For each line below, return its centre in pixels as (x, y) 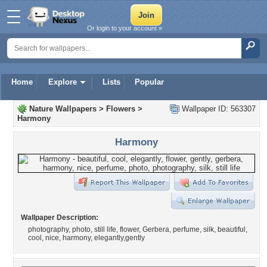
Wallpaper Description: (60, 218)
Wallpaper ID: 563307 (218, 109)
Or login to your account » (125, 28)
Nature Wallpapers (63, 109)
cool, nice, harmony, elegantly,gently (86, 238)
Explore (63, 82)
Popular (149, 82)
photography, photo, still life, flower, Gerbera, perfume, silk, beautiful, (138, 229)
